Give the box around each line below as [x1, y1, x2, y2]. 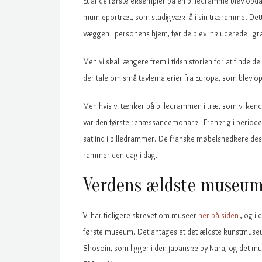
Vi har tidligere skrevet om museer [83, 211, 198, 220]
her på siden [198, 211, 240, 220]
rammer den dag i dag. [83, 150, 158, 160]
